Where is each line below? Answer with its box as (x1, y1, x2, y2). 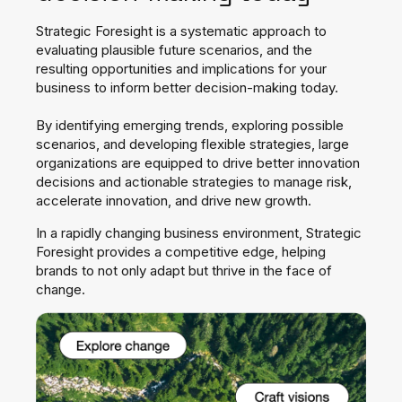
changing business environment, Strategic (105, 223, 362, 241)
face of (286, 261, 332, 279)
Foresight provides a (36, 242, 165, 260)
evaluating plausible (36, 40, 159, 58)
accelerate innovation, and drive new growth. (36, 191, 311, 209)
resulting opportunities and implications (36, 59, 278, 77)
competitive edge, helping (165, 242, 326, 260)
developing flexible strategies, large (129, 135, 349, 153)
